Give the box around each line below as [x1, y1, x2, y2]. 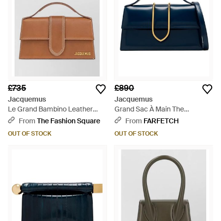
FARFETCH [144, 116, 179, 125]
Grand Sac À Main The [114, 105, 184, 113]
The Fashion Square [37, 116, 100, 125]
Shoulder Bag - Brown [8, 114, 75, 123]
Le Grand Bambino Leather [8, 105, 93, 113]
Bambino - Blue [114, 114, 162, 123]
